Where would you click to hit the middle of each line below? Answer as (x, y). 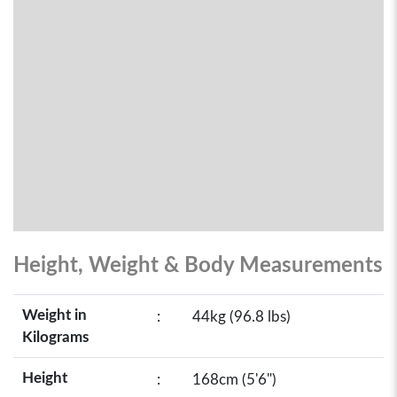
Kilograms (55, 337)
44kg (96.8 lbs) (241, 317)
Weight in (54, 315)
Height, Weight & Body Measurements (198, 266)
